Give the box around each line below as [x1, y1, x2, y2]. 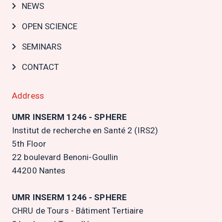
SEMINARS [22, 42, 61, 52]
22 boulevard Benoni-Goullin [12, 152, 118, 162]
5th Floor [12, 139, 47, 149]
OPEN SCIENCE [22, 21, 77, 31]
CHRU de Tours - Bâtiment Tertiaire [12, 206, 144, 216]
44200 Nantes [12, 166, 66, 175]
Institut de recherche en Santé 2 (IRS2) [12, 125, 159, 135]
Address [12, 91, 44, 101]
